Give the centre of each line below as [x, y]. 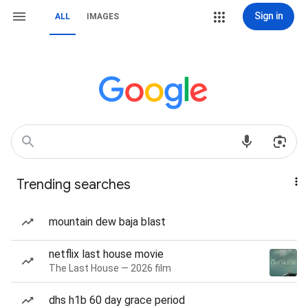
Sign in [268, 16]
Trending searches [74, 185]
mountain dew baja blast [107, 222]
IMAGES [103, 16]
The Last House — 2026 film [110, 268]
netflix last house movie [106, 254]
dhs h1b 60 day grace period [117, 300]
